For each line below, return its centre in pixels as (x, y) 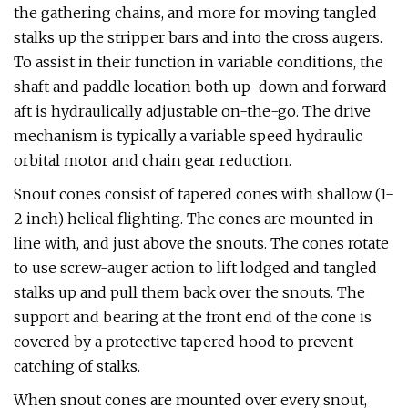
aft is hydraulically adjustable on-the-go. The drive (192, 111)
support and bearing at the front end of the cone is (193, 317)
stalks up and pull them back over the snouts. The (189, 292)
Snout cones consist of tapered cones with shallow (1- (204, 194)
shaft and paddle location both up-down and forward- (204, 87)
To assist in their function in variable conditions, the (199, 62)
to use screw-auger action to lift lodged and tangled (195, 268)
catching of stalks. (77, 366)
